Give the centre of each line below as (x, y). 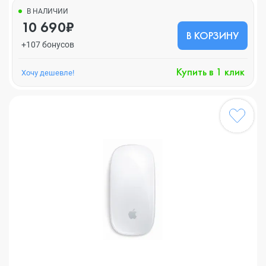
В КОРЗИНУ (213, 35)
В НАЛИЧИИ (47, 11)
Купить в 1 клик (210, 72)
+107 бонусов (48, 45)
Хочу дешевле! (48, 72)
